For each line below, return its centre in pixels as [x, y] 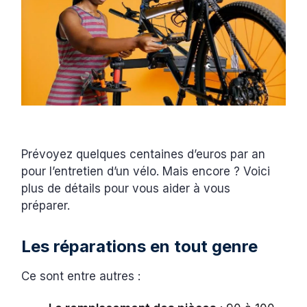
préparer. [48, 205]
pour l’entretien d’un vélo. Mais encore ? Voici [146, 171]
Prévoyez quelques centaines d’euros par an [144, 154]
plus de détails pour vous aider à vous [126, 188]
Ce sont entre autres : [83, 276]
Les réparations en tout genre [140, 246]
